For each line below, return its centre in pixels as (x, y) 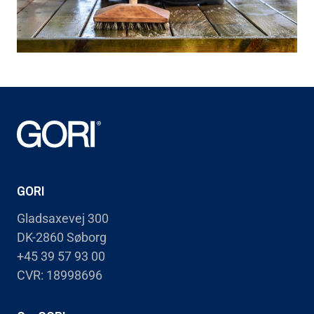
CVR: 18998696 (60, 275)
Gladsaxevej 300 (63, 219)
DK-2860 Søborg (62, 238)
